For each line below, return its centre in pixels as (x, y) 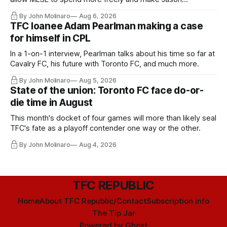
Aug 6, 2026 (98, 16)
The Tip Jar (113, 213)
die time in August (52, 102)
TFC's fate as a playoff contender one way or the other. (105, 128)
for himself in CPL (51, 38)
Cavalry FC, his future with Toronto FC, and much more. (105, 64)
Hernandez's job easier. (50, 9)
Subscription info (178, 201)
